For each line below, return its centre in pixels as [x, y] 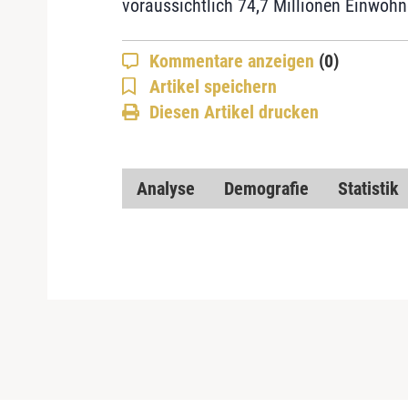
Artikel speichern [213, 86]
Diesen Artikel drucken [234, 112]
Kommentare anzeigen [234, 61]
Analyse [165, 188]
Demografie [266, 188]
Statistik [368, 188]
